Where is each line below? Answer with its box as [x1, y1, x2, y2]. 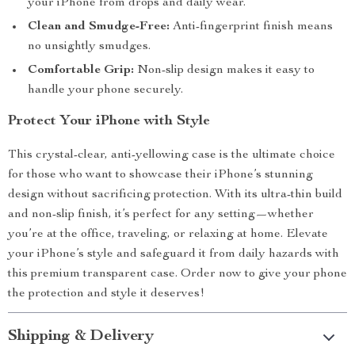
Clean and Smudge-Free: [28, 21, 170, 33]
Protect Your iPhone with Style [8, 114, 210, 128]
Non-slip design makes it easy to [134, 64, 315, 77]
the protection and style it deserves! [8, 288, 204, 300]
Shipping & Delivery [8, 329, 154, 345]
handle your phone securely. [28, 84, 183, 97]
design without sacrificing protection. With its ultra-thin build [8, 189, 342, 201]
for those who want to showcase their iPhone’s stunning [8, 169, 313, 181]
